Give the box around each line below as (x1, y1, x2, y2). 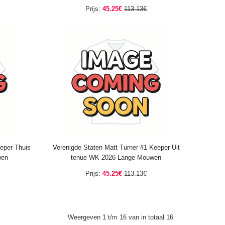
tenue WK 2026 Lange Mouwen (71, 154, 161, 161)
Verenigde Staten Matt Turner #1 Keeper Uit (52, 144, 180, 151)
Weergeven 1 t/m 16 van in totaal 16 (68, 213, 173, 221)
